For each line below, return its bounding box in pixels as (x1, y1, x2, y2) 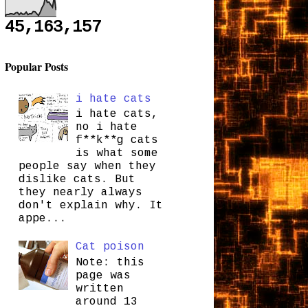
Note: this (75, 256, 144, 269)
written (75, 282, 124, 295)
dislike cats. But (18, 173, 135, 186)
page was (75, 269, 131, 282)
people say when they (18, 159, 156, 173)
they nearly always (18, 186, 142, 199)
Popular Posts (4, 58, 68, 74)
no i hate (75, 120, 137, 133)
